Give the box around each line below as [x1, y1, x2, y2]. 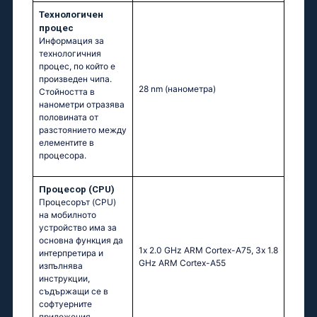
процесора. [39, 150, 86, 161]
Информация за [39, 35, 104, 47]
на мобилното [39, 209, 96, 221]
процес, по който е [39, 61, 115, 72]
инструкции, [39, 273, 90, 284]
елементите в [39, 137, 94, 149]
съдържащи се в [39, 286, 108, 297]
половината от [39, 112, 98, 123]
